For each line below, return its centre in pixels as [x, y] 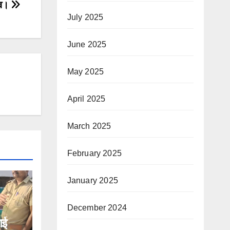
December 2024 [97, 207]
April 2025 [86, 99]
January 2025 [92, 180]
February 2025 [94, 153]
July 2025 [85, 17]
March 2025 [89, 126]
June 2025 [87, 44]
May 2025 [85, 71]
